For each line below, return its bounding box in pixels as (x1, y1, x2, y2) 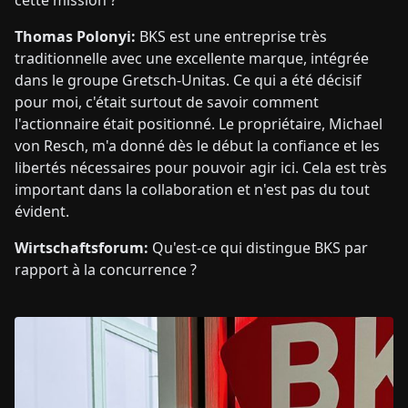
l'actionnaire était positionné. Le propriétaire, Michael (15, 114, 382, 134)
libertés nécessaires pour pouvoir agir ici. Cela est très (15, 158, 387, 178)
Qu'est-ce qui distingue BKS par (148, 238, 368, 258)
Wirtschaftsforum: (15, 238, 148, 258)
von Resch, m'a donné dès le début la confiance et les (15, 136, 380, 156)
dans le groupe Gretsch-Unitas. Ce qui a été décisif (15, 70, 362, 90)
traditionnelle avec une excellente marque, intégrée (15, 48, 369, 68)
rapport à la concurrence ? (15, 260, 197, 280)
